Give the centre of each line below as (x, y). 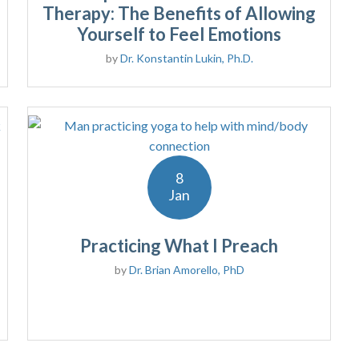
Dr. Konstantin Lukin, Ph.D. (186, 58)
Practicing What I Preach (179, 246)
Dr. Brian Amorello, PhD (186, 270)
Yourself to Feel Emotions (179, 34)
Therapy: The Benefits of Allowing (179, 14)
